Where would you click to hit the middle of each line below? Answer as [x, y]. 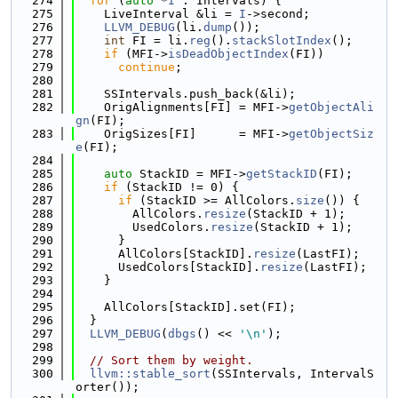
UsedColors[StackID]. [168, 267]
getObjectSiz [331, 134]
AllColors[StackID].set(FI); [186, 307]
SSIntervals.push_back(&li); [186, 94]
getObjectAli [331, 107]
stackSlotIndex [282, 40]
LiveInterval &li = [157, 14]
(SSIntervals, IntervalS [292, 374]
